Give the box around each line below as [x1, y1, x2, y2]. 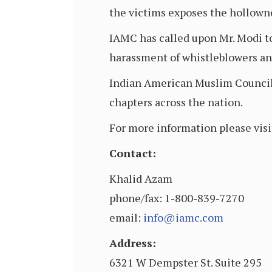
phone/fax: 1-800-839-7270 [109, 191, 244, 205]
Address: [109, 236, 156, 250]
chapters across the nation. [109, 95, 243, 109]
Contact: [109, 146, 156, 160]
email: [109, 210, 143, 225]
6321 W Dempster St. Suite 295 [109, 255, 262, 270]
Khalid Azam [109, 171, 172, 186]
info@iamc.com [143, 210, 223, 225]
